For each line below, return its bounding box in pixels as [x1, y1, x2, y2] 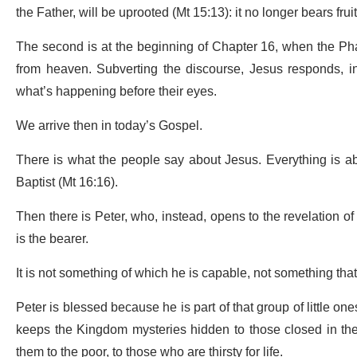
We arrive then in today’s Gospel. [16, 112, 206, 140]
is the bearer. [16, 226, 92, 253]
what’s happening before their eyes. [16, 78, 220, 106]
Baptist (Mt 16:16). [16, 169, 121, 197]
